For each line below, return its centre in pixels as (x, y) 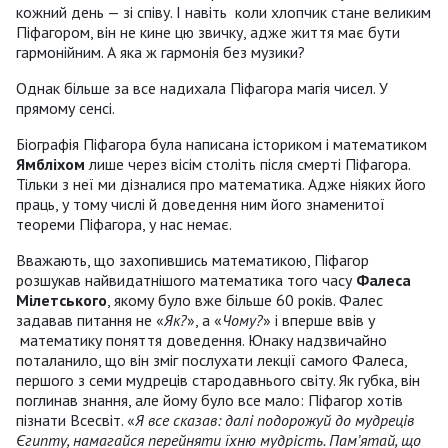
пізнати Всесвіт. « (75, 419)
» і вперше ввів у (319, 319)
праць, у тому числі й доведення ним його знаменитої (200, 203)
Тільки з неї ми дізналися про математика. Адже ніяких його (221, 183)
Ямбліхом (50, 163)
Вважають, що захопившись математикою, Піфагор (192, 259)
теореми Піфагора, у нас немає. (124, 223)
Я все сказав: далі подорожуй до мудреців (274, 419)
